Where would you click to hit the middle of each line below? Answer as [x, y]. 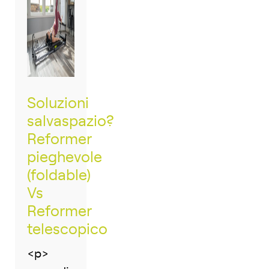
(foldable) [59, 176]
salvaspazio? [70, 122]
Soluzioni [58, 104]
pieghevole [65, 158]
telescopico [67, 230]
